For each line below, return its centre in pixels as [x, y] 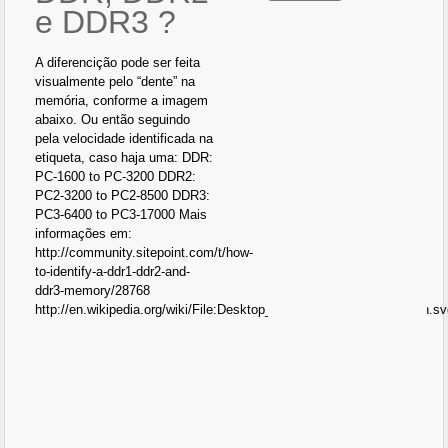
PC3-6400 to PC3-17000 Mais [121, 214]
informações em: [84, 233]
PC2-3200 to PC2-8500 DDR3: [123, 195]
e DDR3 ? [106, 22]
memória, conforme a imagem [122, 100]
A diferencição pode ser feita [118, 62]
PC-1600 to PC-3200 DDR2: [116, 176]
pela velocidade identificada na [124, 138]
